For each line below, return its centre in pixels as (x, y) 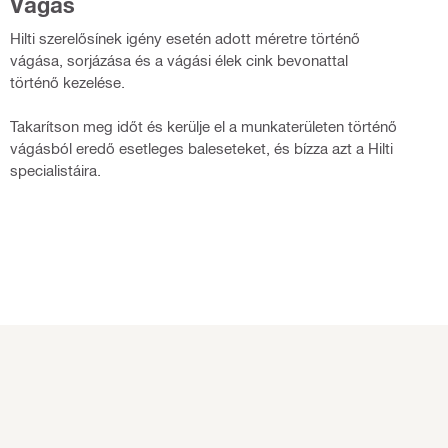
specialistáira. (55, 169)
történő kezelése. (67, 81)
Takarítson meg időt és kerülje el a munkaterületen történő (203, 125)
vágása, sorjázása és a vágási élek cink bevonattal (178, 59)
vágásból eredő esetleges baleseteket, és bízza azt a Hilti (201, 147)
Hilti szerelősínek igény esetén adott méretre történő (184, 37)
